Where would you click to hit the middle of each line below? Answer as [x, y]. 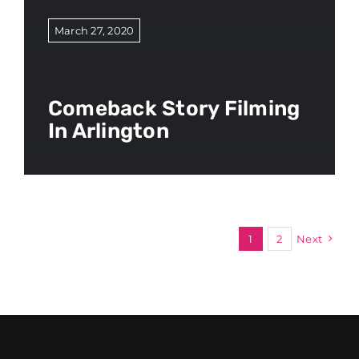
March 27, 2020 [94, 30]
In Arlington [108, 131]
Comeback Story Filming [174, 108]
